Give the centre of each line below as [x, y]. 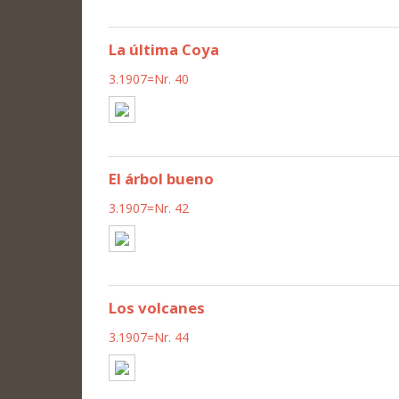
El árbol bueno [161, 178]
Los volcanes [157, 307]
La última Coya [164, 49]
